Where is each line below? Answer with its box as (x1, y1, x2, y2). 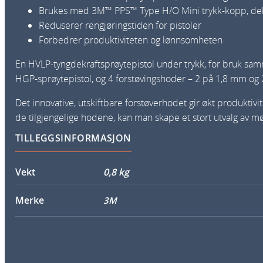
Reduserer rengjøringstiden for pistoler (39, 19, 201, 32)
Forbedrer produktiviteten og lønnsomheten (39, 33, 222, 47)
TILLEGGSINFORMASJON (15, 131, 131, 145)
